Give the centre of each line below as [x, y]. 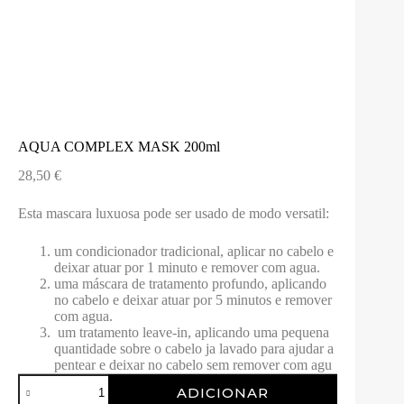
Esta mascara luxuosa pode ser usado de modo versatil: [174, 214]
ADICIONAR [223, 392]
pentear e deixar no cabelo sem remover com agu [193, 365]
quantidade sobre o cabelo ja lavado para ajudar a [194, 349]
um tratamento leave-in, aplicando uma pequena [192, 333]
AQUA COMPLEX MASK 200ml [119, 146]
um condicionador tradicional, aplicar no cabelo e [194, 252]
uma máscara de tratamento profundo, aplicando [192, 284]
